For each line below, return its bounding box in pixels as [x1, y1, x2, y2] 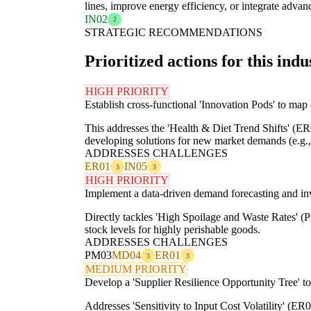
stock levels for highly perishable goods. [85, 224, 260, 236]
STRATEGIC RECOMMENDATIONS [85, 26, 262, 38]
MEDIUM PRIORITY [85, 263, 187, 276]
